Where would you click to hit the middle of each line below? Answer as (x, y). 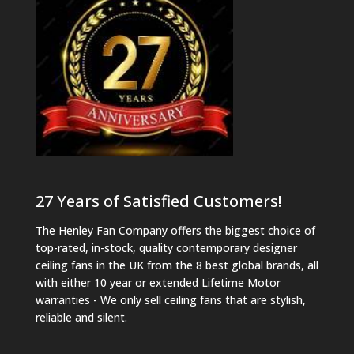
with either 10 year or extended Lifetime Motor (158, 282)
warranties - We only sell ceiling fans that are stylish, (170, 299)
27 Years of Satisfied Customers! (158, 201)
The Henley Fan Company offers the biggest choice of (175, 230)
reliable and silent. (81, 317)
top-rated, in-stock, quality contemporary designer (166, 247)
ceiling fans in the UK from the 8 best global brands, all (177, 265)
